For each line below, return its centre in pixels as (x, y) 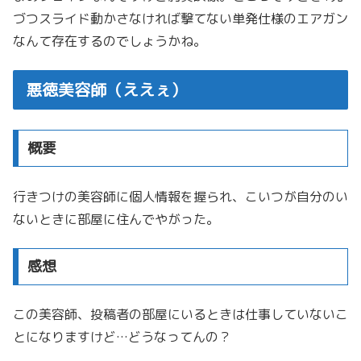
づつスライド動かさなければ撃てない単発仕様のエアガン (180, 18)
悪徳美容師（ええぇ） (106, 90)
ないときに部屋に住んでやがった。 (116, 219)
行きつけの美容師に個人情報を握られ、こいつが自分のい (180, 196)
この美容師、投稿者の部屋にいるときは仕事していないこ (180, 315)
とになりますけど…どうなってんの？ (122, 337)
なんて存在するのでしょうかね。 (110, 41)
